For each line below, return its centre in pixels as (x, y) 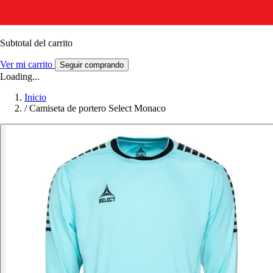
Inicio (35, 97)
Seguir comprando (92, 65)
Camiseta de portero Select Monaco (97, 108)
